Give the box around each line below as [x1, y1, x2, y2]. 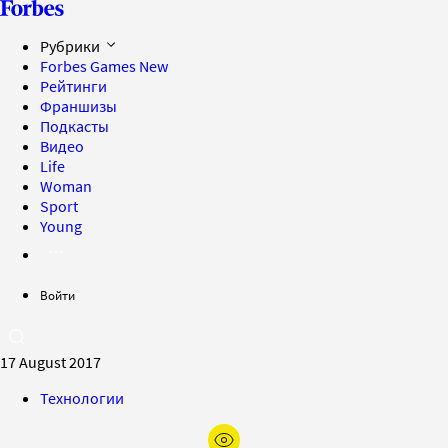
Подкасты [40, 116, 109, 136]
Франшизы [40, 96, 117, 116]
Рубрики [40, 36, 103, 56]
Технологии [40, 388, 124, 408]
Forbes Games [40, 56, 139, 76]
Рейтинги [40, 76, 107, 96]
